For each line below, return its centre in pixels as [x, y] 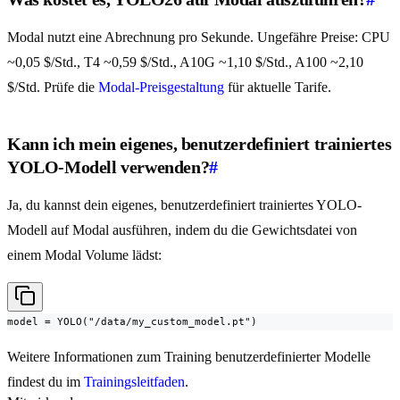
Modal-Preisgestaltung [161, 87]
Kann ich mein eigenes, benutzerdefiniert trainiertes [200, 144]
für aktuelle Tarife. [278, 87]
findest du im [46, 382]
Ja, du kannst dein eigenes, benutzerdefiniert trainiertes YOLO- [184, 205]
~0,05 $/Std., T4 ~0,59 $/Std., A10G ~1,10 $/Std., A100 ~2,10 [185, 62]
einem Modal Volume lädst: [84, 255]
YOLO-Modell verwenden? [108, 167]
